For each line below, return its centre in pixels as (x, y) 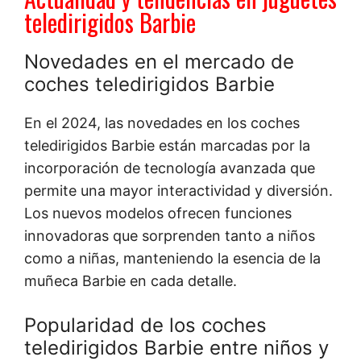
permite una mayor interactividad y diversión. (178, 191)
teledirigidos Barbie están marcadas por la (167, 146)
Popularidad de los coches (145, 326)
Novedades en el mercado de (159, 62)
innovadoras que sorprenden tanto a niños (170, 236)
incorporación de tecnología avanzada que (170, 168)
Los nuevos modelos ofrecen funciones (158, 214)
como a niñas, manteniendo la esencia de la (172, 259)
